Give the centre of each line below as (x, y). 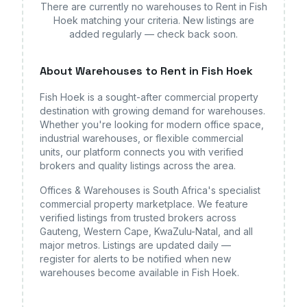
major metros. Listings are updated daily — (135, 245)
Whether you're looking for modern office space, (152, 124)
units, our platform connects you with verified (142, 152)
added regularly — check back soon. (153, 34)
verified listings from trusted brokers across (138, 218)
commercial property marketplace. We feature (144, 204)
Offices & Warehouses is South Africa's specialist (150, 190)
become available (138, 272)
